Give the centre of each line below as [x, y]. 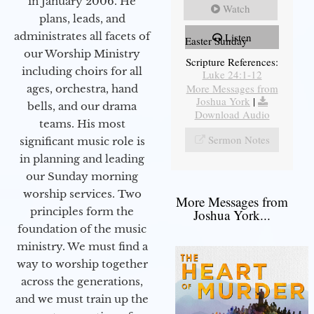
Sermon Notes [239, 140]
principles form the [82, 211]
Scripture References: [232, 62]
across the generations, [82, 281]
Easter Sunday [216, 41]
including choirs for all [82, 71]
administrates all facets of [82, 36]
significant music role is [82, 141]
